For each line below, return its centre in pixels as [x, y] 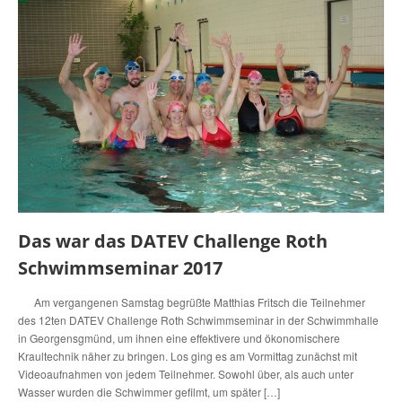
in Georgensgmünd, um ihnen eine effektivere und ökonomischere [179, 338]
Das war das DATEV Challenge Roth [173, 241]
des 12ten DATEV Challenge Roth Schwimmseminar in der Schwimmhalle [198, 320]
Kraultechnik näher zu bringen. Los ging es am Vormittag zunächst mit [188, 356]
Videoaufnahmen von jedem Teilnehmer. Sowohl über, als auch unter [186, 374]
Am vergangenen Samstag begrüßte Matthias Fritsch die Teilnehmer [192, 302]
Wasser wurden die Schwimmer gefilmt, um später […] [149, 392]
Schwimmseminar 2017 [120, 268]
